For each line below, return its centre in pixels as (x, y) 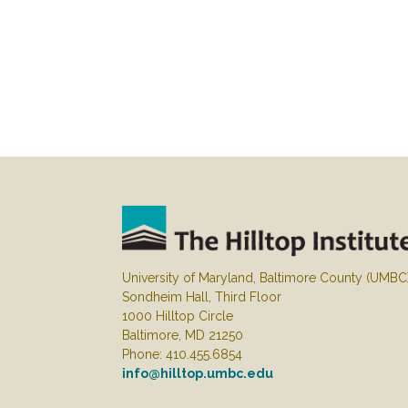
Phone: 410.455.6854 (183, 355)
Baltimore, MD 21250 (183, 336)
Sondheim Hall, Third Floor (202, 297)
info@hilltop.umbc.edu (198, 374)
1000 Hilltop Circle (178, 316)
